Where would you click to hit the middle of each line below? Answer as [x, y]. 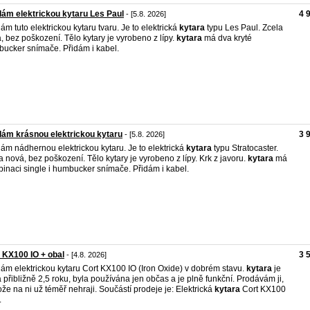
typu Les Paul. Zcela [244, 28]
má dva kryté [227, 38]
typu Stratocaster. [245, 148]
